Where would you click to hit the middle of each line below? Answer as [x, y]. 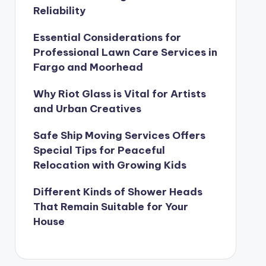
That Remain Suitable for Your [110, 207]
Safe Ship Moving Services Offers [119, 135]
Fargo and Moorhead [88, 67]
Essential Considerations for [107, 37]
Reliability [59, 11]
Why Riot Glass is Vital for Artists [119, 94]
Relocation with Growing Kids [110, 165]
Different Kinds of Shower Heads [118, 192]
